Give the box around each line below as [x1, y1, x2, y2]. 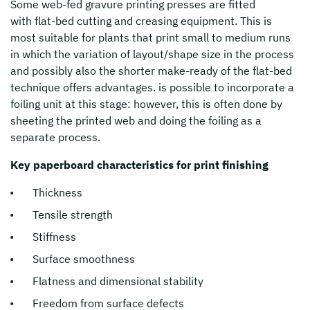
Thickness [33, 185, 82, 200]
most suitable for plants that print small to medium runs [10, 30, 291, 45]
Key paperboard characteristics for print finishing [10, 158, 268, 172]
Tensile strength [33, 208, 113, 222]
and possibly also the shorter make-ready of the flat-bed [10, 64, 292, 78]
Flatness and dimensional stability [33, 274, 203, 289]
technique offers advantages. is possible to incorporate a [10, 80, 294, 95]
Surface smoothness [33, 252, 135, 266]
